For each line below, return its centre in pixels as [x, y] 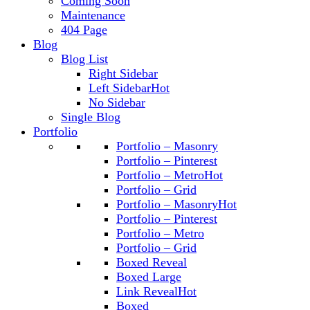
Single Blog [91, 117]
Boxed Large [149, 277]
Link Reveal [147, 291]
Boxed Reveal [152, 262]
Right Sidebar [123, 73]
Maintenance [93, 15]
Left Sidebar [120, 88]
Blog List [84, 59]
